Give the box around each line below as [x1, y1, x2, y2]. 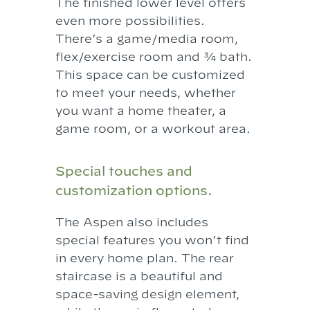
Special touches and [55, 163, 192, 179]
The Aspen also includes [55, 215, 208, 228]
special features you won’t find [55, 232, 249, 246]
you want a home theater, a [55, 103, 226, 117]
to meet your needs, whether [55, 85, 236, 99]
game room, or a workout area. [55, 121, 250, 135]
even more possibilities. [55, 13, 205, 27]
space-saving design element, [55, 286, 239, 300]
